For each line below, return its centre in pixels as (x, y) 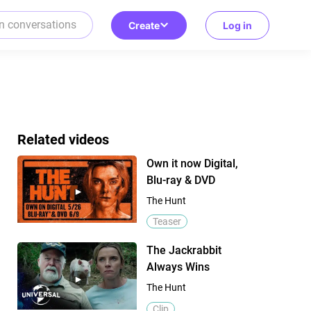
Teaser (167, 222)
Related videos (63, 140)
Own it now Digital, (192, 164)
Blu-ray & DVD (180, 180)
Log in (237, 25)
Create (144, 25)
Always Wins (178, 267)
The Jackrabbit (184, 251)
